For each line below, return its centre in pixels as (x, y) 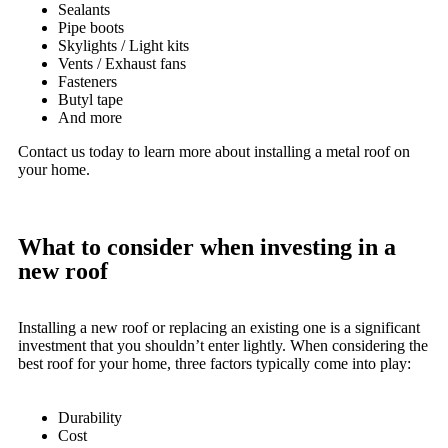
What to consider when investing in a (207, 247)
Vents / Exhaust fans (122, 63)
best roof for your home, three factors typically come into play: (214, 363)
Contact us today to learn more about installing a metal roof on (214, 151)
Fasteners (87, 81)
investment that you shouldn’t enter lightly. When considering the (223, 345)
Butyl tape (90, 99)
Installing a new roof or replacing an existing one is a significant (219, 327)
